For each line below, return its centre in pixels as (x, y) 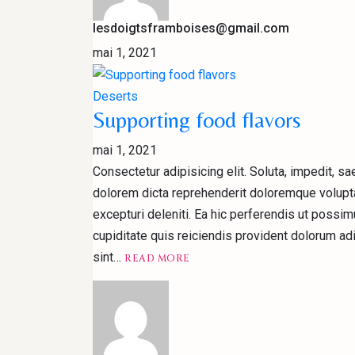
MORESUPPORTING (240, 270)
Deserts (115, 97)
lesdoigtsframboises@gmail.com (191, 28)
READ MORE (157, 259)
